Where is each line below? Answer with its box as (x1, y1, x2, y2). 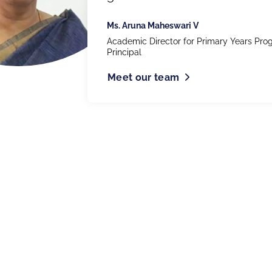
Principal (107, 47, 141, 57)
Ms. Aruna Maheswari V (107, 21, 199, 30)
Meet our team (107, 72, 180, 83)
